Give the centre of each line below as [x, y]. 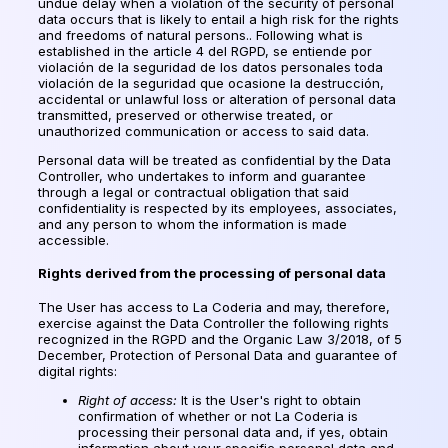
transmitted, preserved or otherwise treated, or [185, 115]
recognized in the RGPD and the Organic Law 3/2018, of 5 [220, 338]
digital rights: [77, 370]
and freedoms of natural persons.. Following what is [200, 35]
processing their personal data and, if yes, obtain [233, 431]
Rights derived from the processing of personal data [212, 273]
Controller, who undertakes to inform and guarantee [202, 176]
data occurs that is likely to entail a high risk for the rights [218, 19]
